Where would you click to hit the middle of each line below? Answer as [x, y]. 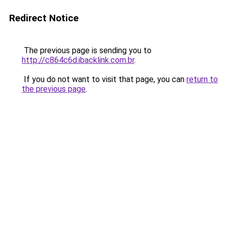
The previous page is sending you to [87, 50]
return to [202, 79]
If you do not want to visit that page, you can [104, 79]
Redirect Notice [44, 18]
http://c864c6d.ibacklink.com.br [78, 60]
